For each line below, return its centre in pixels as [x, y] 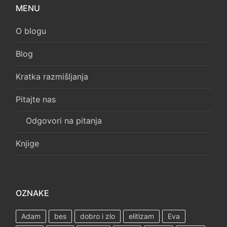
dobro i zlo [98, 216]
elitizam [141, 216]
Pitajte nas [36, 100]
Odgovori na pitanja [64, 121]
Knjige [27, 144]
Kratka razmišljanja [52, 77]
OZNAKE [32, 193]
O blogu [31, 31]
